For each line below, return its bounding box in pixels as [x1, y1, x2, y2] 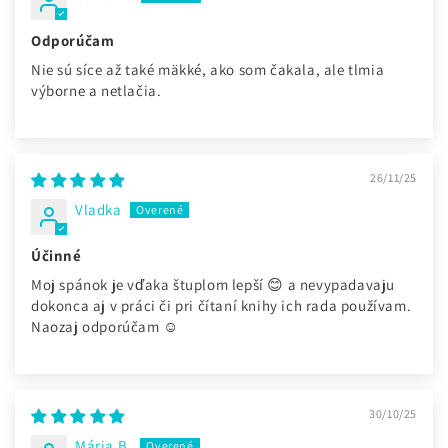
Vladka [75, 200, 122, 220]
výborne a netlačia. [31, 81, 162, 101]
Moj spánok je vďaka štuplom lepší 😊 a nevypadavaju [31, 275, 395, 295]
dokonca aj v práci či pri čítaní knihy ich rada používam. [31, 296, 412, 316]
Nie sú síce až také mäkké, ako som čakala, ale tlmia [31, 60, 385, 80]
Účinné [31, 246, 82, 266]
